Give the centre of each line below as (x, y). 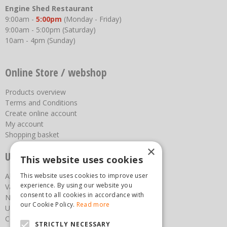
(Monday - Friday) (93, 19)
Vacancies (21, 187)
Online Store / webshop (56, 73)
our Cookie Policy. (48, 204)
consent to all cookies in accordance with (82, 195)
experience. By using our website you (76, 185)
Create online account (41, 113)
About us (20, 176)
